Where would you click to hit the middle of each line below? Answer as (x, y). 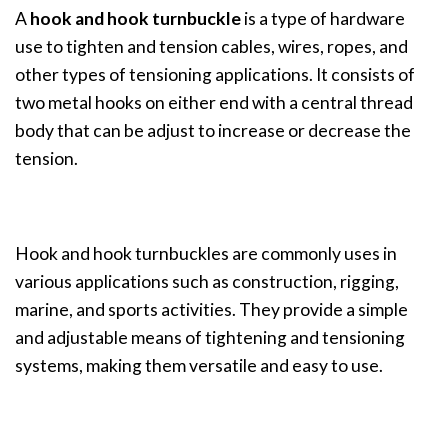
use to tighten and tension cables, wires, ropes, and (211, 47)
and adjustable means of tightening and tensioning (210, 337)
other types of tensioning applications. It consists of (215, 75)
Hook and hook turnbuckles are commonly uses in (206, 253)
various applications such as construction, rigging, (207, 281)
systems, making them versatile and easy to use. (199, 365)
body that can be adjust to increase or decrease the (213, 131)
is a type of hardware (323, 19)
